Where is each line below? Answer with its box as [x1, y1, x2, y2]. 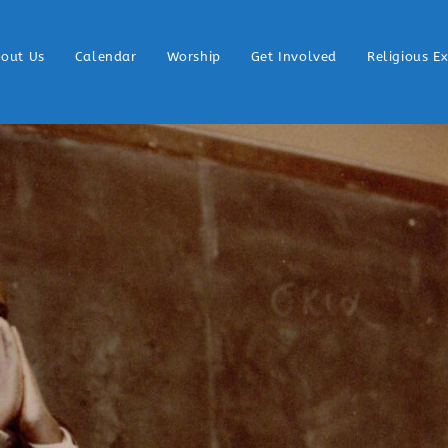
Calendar [74, 49, 137, 64]
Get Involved [250, 49, 337, 64]
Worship [166, 49, 221, 64]
